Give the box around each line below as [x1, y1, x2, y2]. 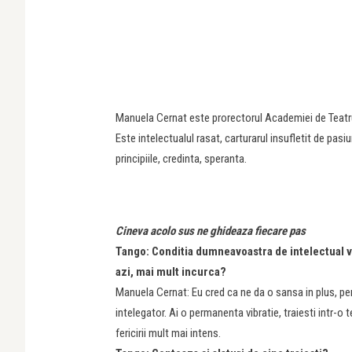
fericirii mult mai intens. [115, 326, 221, 340]
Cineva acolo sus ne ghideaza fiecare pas [115, 224, 306, 238]
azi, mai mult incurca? [115, 265, 226, 279]
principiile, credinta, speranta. [115, 152, 247, 166]
